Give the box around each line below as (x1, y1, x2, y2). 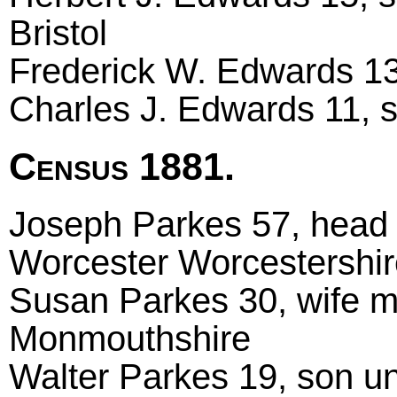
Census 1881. (9, 144, 235, 188)
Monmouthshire (9, 317, 251, 359)
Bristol (9, 12, 107, 54)
